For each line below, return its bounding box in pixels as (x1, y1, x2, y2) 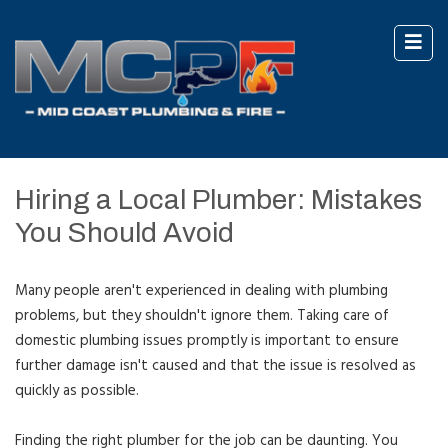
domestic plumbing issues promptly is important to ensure (15, 328, 399, 353)
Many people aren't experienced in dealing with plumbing (15, 278, 388, 303)
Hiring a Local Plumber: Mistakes (15, 183, 422, 215)
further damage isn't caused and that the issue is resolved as (15, 353, 416, 378)
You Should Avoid (15, 216, 234, 248)
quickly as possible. (15, 378, 139, 403)
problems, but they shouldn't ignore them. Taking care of (15, 303, 389, 328)
